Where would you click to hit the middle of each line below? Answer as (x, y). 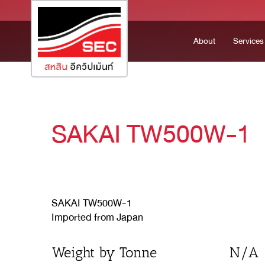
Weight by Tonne (104, 252)
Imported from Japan (97, 217)
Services (248, 41)
